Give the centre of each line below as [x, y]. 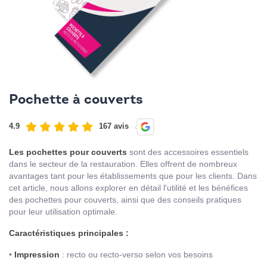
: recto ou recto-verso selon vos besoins [136, 255]
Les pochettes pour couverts [68, 152]
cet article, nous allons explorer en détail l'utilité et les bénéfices [128, 188]
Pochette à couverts [76, 101]
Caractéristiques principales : [69, 233]
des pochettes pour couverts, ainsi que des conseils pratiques [125, 200]
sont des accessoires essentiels [188, 152]
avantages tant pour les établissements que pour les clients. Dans [133, 176]
